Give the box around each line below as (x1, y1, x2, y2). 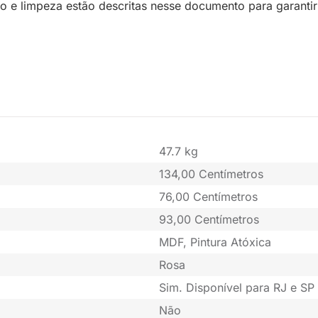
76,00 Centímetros (159, 190, 258, 204)
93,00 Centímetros (159, 212, 259, 227)
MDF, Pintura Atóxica (159, 235, 271, 250)
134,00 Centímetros (159, 167, 263, 182)
